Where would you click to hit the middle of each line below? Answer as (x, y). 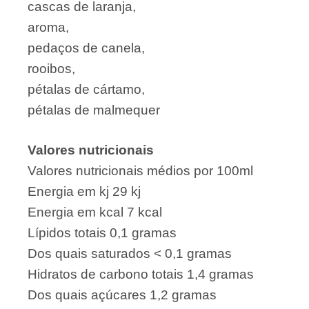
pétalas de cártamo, (86, 89)
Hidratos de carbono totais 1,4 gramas (141, 275)
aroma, (48, 27)
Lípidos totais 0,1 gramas (102, 233)
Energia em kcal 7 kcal (95, 212)
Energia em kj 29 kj (84, 192)
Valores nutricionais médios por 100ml (140, 171)
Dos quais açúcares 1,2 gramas (122, 295)
